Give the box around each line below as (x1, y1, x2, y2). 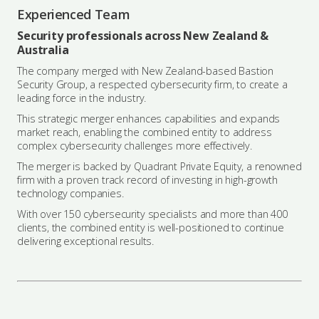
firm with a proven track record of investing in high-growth (17, 173, 278, 187)
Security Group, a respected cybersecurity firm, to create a (17, 78, 288, 91)
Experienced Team (17, 6, 130, 23)
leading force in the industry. (17, 91, 147, 105)
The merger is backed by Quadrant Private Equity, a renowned (17, 159, 302, 173)
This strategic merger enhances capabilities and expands (17, 112, 281, 125)
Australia (17, 42, 69, 58)
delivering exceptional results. (17, 234, 155, 248)
